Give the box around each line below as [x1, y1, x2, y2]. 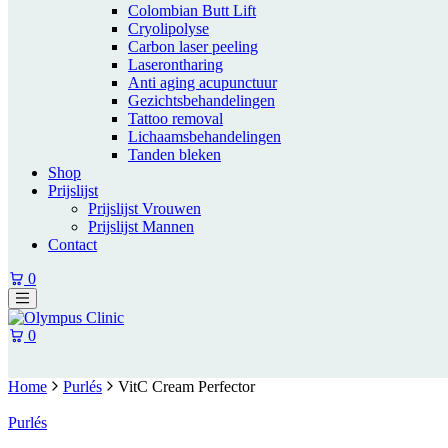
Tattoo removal [128, 110, 223, 127]
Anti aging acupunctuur [128, 74, 277, 91]
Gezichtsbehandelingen [128, 92, 275, 109]
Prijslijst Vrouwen [88, 200, 201, 217]
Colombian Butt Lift [128, 2, 256, 19]
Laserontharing [128, 56, 223, 73]
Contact [48, 236, 97, 253]
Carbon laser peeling [128, 38, 258, 55]
